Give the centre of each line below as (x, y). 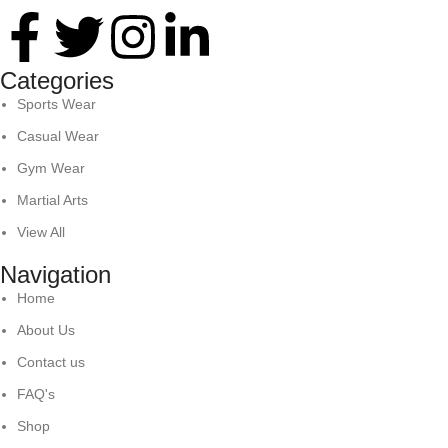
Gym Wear (51, 167)
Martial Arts (53, 199)
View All (41, 231)
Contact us (51, 361)
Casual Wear (58, 135)
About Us (46, 329)
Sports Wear (57, 103)
